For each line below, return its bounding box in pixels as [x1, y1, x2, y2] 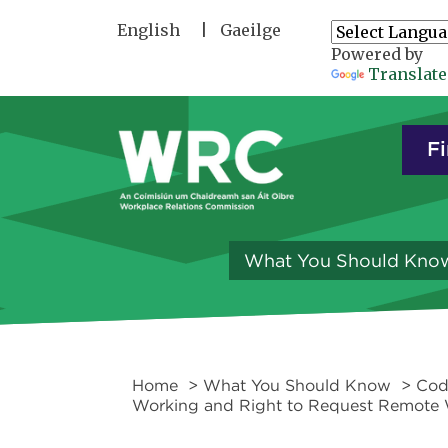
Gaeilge [220, 20, 281, 40]
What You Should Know [203, 376, 391, 394]
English [117, 20, 180, 40]
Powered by [331, 44, 423, 64]
